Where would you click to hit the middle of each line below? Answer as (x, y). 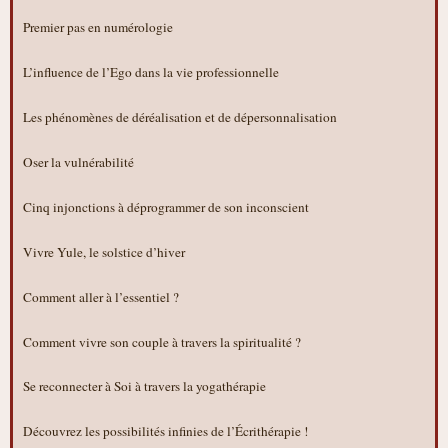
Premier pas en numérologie (98, 26)
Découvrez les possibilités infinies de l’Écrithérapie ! (165, 431)
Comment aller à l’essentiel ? (101, 296)
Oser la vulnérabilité (78, 161)
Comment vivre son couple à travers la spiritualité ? (162, 341)
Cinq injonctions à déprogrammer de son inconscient (166, 206)
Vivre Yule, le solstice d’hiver (104, 251)
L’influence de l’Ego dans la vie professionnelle (151, 71)
